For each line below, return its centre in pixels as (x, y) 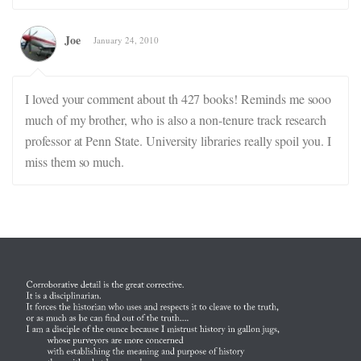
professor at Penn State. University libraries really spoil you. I (178, 141)
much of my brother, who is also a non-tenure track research (176, 120)
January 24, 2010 (126, 40)
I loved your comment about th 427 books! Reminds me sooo (178, 99)
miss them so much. (75, 162)
